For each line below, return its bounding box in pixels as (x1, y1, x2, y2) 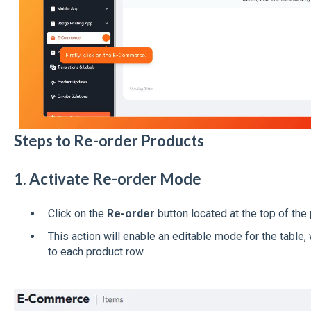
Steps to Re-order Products (13, 131, 204, 151)
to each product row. (47, 245, 145, 258)
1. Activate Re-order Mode (13, 169, 201, 189)
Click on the (47, 206, 107, 220)
